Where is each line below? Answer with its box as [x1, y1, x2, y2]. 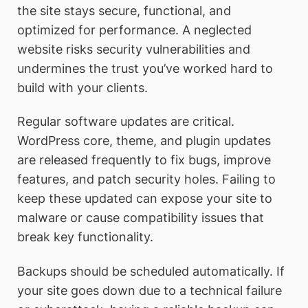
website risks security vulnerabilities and [17, 41, 250, 56]
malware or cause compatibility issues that [17, 210, 264, 225]
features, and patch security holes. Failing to [17, 172, 276, 187]
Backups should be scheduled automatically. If [17, 263, 285, 278]
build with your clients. [17, 80, 148, 95]
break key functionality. [17, 230, 153, 245]
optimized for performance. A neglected [17, 22, 252, 37]
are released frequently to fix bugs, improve [17, 153, 271, 168]
